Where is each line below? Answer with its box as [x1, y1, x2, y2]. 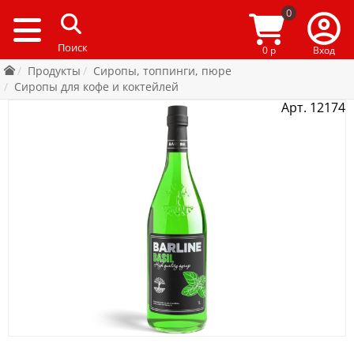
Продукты [28, 63, 81, 78]
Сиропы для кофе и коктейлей [14, 79, 179, 94]
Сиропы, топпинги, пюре [93, 63, 232, 78]
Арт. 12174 [281, 99, 345, 116]
